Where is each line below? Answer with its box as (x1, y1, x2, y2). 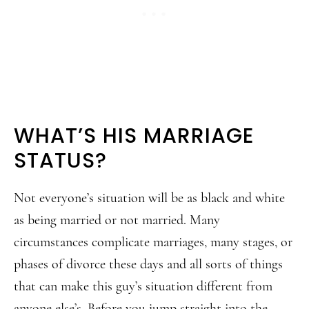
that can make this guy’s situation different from (14, 278, 272, 295)
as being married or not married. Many (14, 212, 220, 228)
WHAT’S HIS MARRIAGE (14, 121, 254, 150)
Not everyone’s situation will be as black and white (14, 190, 285, 206)
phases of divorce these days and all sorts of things (14, 256, 283, 272)
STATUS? (14, 146, 107, 175)
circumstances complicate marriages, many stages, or (14, 234, 292, 250)
